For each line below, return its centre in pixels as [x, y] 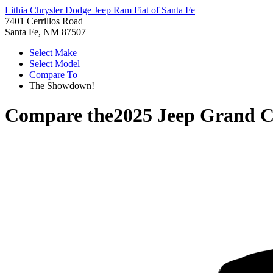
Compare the [59, 115]
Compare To [53, 75]
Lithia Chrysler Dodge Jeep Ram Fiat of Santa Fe [100, 10]
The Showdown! [62, 86]
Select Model [55, 64]
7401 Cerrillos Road [44, 21]
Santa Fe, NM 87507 [45, 32]
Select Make [53, 53]
